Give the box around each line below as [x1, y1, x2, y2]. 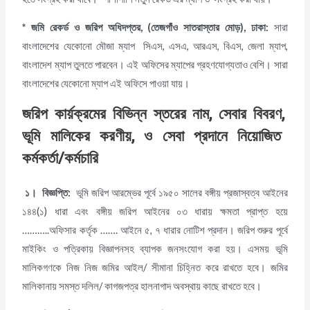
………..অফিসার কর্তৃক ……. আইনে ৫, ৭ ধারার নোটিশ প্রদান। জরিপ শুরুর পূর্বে [22, 224, 288, 236]
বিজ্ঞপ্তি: [39, 186, 71, 199]
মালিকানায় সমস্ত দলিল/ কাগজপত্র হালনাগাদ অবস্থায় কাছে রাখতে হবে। [22, 280, 262, 292]
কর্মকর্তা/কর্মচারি [22, 147, 99, 170]
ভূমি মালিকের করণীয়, [22, 125, 135, 147]
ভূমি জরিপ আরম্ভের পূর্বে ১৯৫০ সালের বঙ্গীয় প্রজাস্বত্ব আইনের [71, 186, 288, 199]
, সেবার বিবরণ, [209, 102, 284, 125]
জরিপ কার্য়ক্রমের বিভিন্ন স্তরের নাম [22, 102, 210, 125]
